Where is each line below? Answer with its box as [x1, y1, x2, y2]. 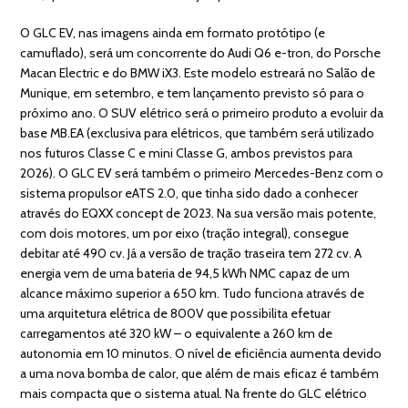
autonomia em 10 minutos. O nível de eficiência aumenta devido [20, 344, 382, 362]
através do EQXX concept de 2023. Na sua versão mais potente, [20, 204, 377, 221]
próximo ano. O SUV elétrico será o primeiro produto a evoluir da [20, 104, 384, 121]
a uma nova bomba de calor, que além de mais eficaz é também [20, 364, 380, 382]
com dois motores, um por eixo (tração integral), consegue [20, 224, 350, 241]
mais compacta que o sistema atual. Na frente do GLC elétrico [20, 384, 368, 402]
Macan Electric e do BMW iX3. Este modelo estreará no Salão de [20, 64, 376, 81]
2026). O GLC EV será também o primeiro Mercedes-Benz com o [20, 164, 384, 181]
